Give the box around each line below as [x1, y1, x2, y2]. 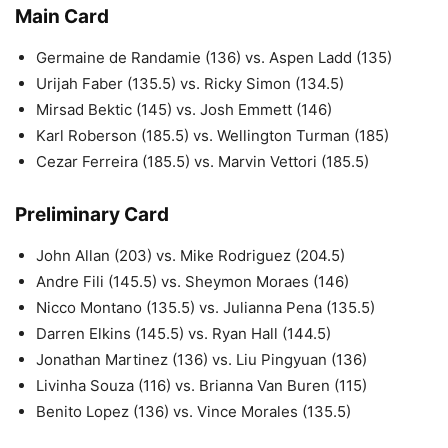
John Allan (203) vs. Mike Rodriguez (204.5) [36, 245, 345, 265]
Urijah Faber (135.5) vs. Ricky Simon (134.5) [36, 73, 344, 93]
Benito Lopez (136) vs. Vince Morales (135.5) [36, 401, 351, 421]
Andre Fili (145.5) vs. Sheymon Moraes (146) [36, 271, 349, 291]
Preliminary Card [15, 202, 169, 226]
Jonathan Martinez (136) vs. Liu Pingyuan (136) [36, 349, 367, 369]
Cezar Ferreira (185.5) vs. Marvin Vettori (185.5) [36, 151, 369, 171]
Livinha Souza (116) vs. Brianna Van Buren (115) [36, 375, 367, 395]
